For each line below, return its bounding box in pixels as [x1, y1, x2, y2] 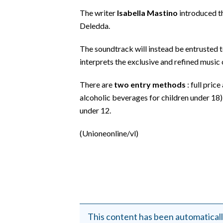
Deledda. [80, 20, 110, 30]
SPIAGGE [10, 197, 37, 205]
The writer [80, 7, 117, 17]
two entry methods [114, 79, 186, 89]
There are [80, 79, 114, 89]
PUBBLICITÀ [10, 182, 46, 190]
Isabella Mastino [117, 7, 178, 17]
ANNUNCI [10, 152, 39, 160]
